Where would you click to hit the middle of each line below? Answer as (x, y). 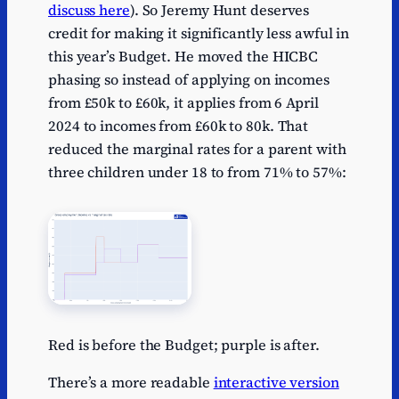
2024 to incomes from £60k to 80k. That (179, 126)
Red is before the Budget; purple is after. (184, 344)
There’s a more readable (131, 382)
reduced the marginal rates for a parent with (197, 149)
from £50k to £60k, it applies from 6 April (183, 103)
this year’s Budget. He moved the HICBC (183, 57)
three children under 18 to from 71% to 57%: (197, 172)
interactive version (276, 382)
